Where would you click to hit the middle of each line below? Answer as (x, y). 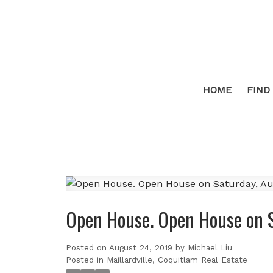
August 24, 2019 (140, 248)
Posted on (87, 248)
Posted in (84, 260)
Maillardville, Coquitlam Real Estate (177, 260)
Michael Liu (210, 248)
